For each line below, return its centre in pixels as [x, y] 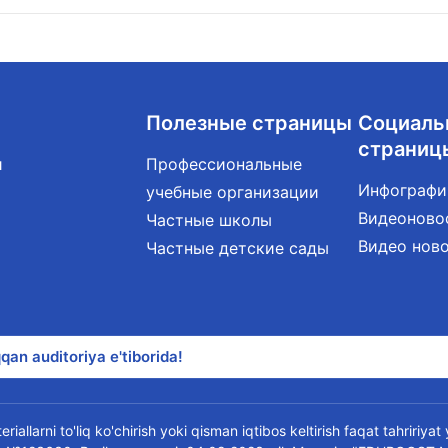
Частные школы [208, 220]
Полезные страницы [248, 123]
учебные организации [232, 192]
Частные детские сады [237, 248]
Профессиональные [223, 164]
